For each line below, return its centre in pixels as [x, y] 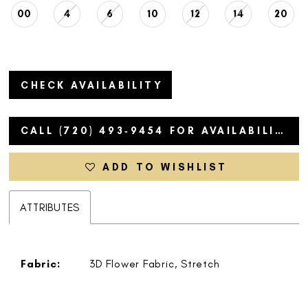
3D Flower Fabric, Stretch [155, 263]
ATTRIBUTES [50, 208]
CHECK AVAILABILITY [92, 85]
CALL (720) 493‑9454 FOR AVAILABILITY [279, 131]
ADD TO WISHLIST [165, 167]
